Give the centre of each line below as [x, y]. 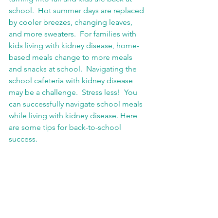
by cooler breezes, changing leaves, [72, 22]
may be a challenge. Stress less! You [74, 92]
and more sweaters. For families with [73, 34]
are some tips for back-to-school [66, 127]
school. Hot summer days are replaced [77, 10]
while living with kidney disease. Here [74, 116]
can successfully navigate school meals [77, 104]
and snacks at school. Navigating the [74, 69]
